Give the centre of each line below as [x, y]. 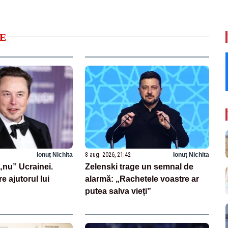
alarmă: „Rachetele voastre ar [142, 179]
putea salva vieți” [118, 191]
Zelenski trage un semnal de [139, 166]
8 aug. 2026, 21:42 [108, 154]
